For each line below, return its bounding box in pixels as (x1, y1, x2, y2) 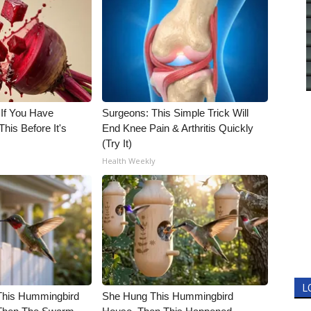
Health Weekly (102, 155, 156, 166)
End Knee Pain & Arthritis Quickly (102, 122, 254, 134)
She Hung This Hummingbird (102, 290, 234, 302)
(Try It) (102, 137, 133, 149)
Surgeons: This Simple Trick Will (102, 107, 249, 119)
